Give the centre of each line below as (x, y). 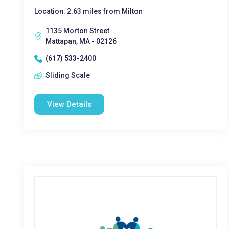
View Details (69, 104)
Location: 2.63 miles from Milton (88, 11)
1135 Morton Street (77, 31)
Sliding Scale (68, 75)
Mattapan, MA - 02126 (81, 41)
